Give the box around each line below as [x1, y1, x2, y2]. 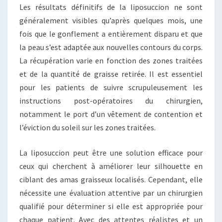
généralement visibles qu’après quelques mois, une [19, 15, 203, 25]
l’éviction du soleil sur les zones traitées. [19, 122, 156, 132]
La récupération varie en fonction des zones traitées [19, 55, 203, 65]
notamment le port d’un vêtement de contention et [19, 109, 203, 119]
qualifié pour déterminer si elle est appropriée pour [19, 201, 203, 211]
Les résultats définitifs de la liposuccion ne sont [19, 1, 203, 12]
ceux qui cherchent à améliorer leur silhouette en [19, 161, 203, 171]
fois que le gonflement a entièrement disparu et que [19, 28, 203, 39]
